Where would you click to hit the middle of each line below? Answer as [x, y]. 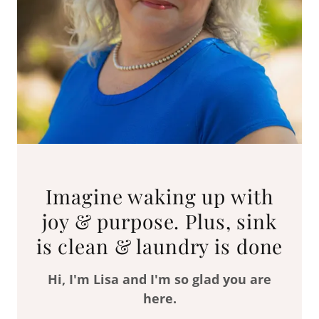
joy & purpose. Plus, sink [159, 221]
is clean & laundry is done [159, 246]
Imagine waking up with [159, 196]
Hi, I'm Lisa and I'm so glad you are [159, 279]
